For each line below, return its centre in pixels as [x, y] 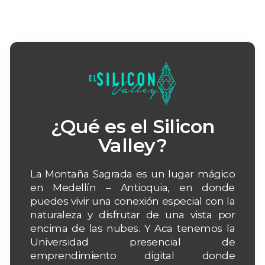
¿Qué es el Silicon [132, 126]
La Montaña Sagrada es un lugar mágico [132, 174]
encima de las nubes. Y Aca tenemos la [132, 228]
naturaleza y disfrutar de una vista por [132, 214]
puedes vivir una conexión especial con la [132, 201]
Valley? [132, 145]
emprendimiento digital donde [132, 255]
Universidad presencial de [132, 242]
